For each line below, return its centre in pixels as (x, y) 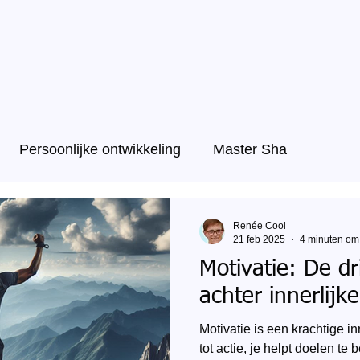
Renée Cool (260, 226)
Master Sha (250, 149)
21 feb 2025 (259, 239)
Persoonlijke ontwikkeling (100, 149)
